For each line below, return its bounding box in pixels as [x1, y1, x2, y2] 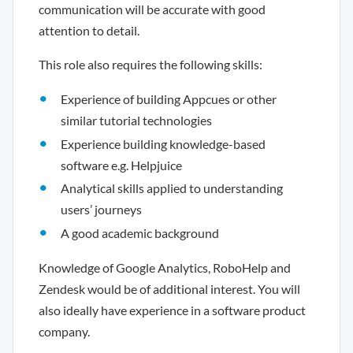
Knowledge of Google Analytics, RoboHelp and [39, 260, 291, 276]
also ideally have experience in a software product [39, 303, 306, 318]
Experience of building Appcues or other [61, 91, 277, 106]
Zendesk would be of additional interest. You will [39, 281, 300, 297]
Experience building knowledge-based [61, 136, 266, 151]
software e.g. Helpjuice [61, 157, 182, 173]
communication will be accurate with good [39, 2, 266, 17]
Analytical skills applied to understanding [61, 180, 283, 196]
